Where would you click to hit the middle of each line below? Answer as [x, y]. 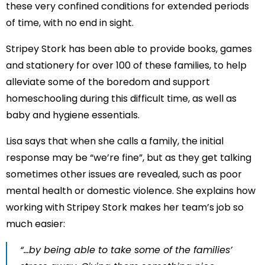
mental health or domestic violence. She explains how [131, 191]
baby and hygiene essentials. [73, 115]
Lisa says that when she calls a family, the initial [115, 141]
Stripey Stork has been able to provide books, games [129, 49]
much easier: [35, 224]
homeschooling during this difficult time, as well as [121, 98]
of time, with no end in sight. [70, 23]
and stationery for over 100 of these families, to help [126, 65]
